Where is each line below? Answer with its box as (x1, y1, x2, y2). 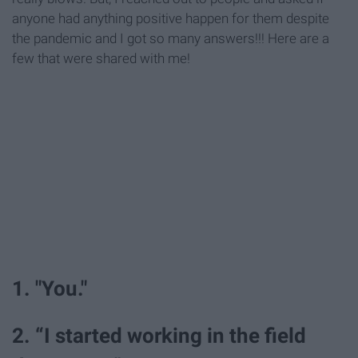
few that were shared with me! (12, 50, 190, 67)
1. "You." (12, 276, 87, 301)
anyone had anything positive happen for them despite (12, 10, 329, 27)
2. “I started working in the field (12, 324, 306, 348)
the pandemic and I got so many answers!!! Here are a (12, 30, 329, 47)
